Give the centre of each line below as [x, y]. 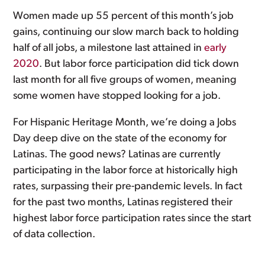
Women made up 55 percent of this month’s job [124, 16]
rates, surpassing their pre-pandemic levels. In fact [128, 187]
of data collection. [54, 235]
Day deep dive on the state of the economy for [120, 139]
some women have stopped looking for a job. [117, 96]
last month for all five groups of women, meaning [125, 80]
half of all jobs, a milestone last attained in [109, 48]
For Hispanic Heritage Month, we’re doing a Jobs [125, 123]
